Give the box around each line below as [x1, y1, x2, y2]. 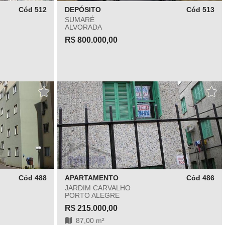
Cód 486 [186, 174, 214, 182]
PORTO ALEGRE [64, 191, 120, 199]
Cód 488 [18, 174, 47, 182]
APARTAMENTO [64, 174, 119, 182]
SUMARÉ [64, 16, 94, 24]
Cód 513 [186, 6, 214, 14]
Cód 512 [18, 6, 47, 14]
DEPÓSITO [64, 6, 101, 14]
